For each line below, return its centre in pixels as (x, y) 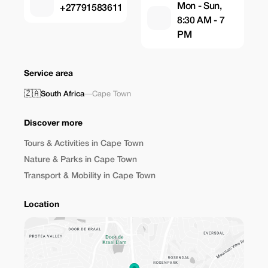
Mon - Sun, (200, 7)
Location (42, 205)
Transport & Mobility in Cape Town (90, 176)
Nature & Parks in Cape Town (80, 160)
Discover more (53, 124)
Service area (48, 74)
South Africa (63, 94)
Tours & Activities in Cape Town (84, 144)
